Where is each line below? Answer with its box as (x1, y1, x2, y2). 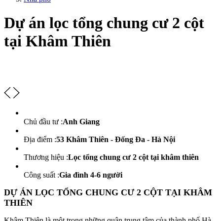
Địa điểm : (24, 135, 56, 144)
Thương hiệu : (24, 152, 68, 161)
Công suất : (24, 170, 59, 179)
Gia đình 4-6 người (59, 170, 122, 179)
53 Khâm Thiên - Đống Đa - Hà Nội (56, 135, 175, 144)
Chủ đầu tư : (24, 117, 63, 126)
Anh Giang (63, 117, 100, 126)
